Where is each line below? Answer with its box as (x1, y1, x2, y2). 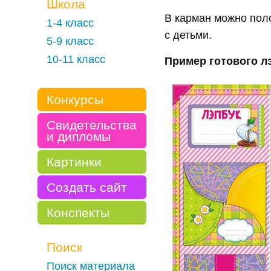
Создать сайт (47, 180, 127, 194)
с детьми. (165, 29, 212, 41)
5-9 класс (47, 35, 94, 47)
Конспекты (47, 206, 109, 220)
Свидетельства (47, 118, 137, 132)
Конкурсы (47, 93, 103, 106)
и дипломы (47, 129, 111, 143)
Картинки (47, 155, 102, 169)
